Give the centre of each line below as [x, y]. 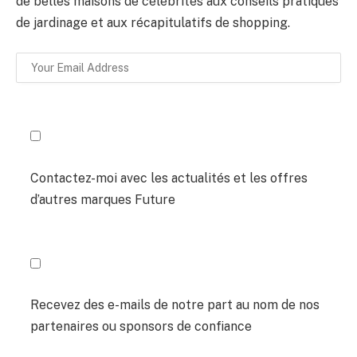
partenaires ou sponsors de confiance [141, 327]
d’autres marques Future [103, 199]
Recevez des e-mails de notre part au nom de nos [175, 305]
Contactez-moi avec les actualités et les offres [169, 178]
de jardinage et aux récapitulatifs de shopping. [153, 22]
